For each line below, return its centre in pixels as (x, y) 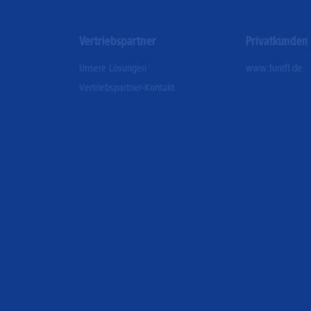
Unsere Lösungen (112, 68)
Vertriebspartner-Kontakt (126, 87)
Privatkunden (277, 41)
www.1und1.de (274, 68)
